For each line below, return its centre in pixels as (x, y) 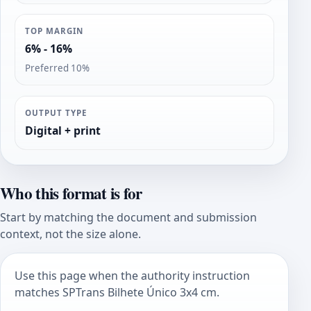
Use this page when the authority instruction (132, 275)
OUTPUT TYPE (56, 112)
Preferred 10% (58, 68)
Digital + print (63, 131)
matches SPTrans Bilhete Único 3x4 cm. (117, 292)
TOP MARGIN (54, 31)
